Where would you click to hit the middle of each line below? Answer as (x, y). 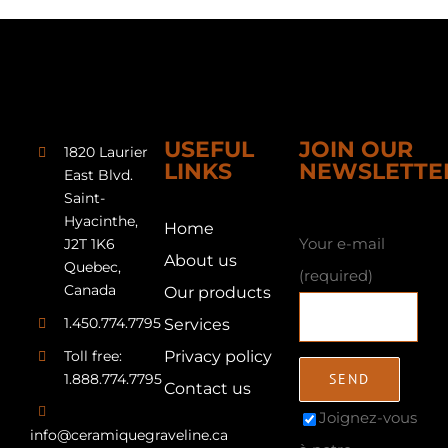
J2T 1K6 (89, 244)
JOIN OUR (355, 150)
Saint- (84, 198)
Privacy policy (218, 357)
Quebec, (92, 267)
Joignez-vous (367, 418)
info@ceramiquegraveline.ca (128, 435)
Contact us (208, 389)
